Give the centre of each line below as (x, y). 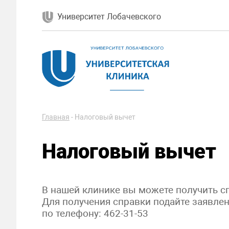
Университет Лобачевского (109, 17)
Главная (56, 117)
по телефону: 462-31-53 (95, 213)
